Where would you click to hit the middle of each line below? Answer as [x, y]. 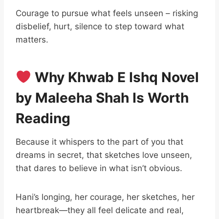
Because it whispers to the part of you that [99, 142]
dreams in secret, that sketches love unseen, [104, 155]
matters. [32, 40]
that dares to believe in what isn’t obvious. [99, 168]
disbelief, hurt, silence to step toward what [100, 26]
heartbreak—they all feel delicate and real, [100, 210]
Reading [43, 118]
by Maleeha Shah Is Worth [102, 98]
